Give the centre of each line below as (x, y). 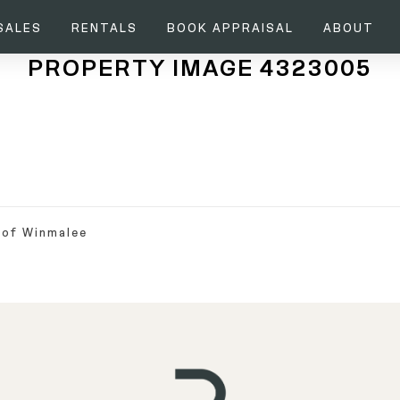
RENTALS (104, 28)
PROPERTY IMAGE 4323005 (200, 68)
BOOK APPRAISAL (230, 28)
